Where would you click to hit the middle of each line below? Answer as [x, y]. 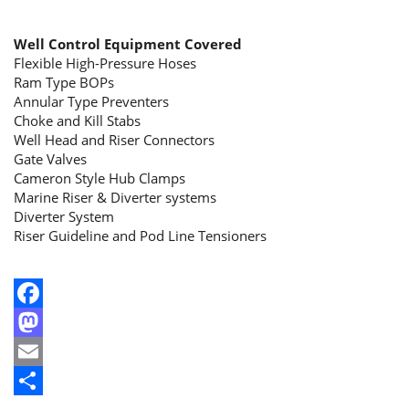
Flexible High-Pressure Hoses [105, 63]
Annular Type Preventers [91, 101]
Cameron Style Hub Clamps [100, 178]
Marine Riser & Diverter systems [115, 197]
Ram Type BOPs [64, 82]
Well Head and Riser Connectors [114, 140]
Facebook [44, 322]
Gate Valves [50, 159]
